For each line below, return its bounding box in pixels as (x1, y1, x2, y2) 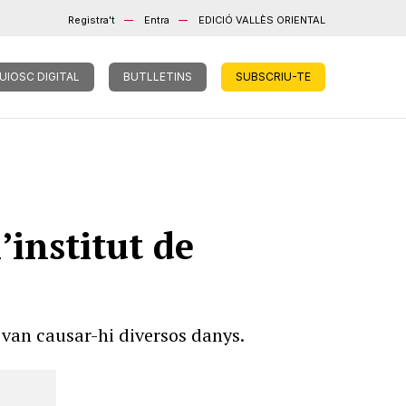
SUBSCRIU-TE (236, 70, 311, 83)
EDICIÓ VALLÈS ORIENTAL (198, 14, 325, 26)
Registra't (68, 14, 115, 26)
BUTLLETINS (123, 70, 192, 83)
